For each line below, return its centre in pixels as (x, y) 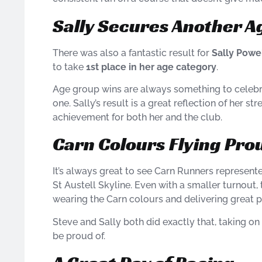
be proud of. (79, 236)
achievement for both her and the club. (137, 118)
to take (69, 67)
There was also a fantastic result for (132, 53)
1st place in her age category (151, 67)
